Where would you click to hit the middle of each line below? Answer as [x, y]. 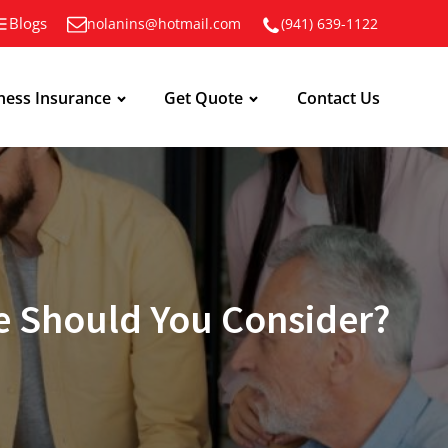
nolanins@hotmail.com [164, 23]
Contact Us [338, 97]
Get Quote [204, 97]
